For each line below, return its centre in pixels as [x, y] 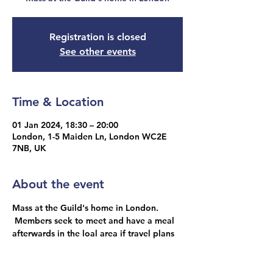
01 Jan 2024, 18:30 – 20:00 [65, 125]
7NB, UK [29, 148]
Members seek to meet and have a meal [94, 220]
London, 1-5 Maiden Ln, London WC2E [90, 136]
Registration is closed [97, 37]
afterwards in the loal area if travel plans [94, 233]
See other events [97, 51]
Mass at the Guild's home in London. [87, 207]
